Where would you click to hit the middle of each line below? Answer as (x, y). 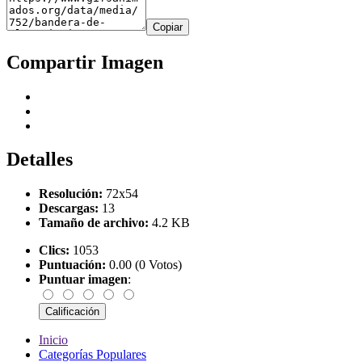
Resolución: (71, 194)
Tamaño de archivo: (94, 223)
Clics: (54, 250)
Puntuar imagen (83, 280)
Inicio (53, 340)
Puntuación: (72, 265)
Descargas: (69, 208)
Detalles (40, 160)
